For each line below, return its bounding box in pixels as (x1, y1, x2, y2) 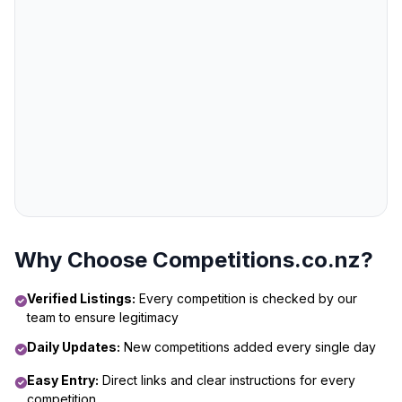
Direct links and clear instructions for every (99, 372, 355, 388)
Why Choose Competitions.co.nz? (14, 247, 373, 273)
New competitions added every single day (120, 339, 376, 354)
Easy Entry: (27, 372, 99, 388)
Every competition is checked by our (135, 291, 357, 306)
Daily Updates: (27, 339, 120, 354)
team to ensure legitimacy (27, 310, 179, 325)
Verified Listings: (27, 291, 135, 306)
